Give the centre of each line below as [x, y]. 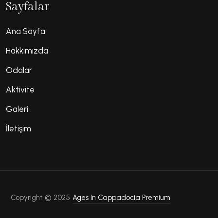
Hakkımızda [27, 51]
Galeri [17, 109]
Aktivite [20, 90]
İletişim [19, 129]
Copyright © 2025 [42, 198]
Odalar [19, 70]
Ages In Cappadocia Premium [121, 198]
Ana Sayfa [26, 31]
